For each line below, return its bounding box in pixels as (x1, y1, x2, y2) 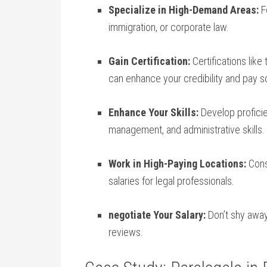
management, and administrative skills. (108, 123, 265, 136)
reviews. (108, 226, 143, 238)
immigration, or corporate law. (108, 21, 229, 33)
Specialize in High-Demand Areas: (108, 4, 259, 16)
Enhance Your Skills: (108, 106, 198, 119)
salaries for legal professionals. (108, 175, 234, 187)
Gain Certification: (108, 55, 190, 67)
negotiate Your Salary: (108, 209, 206, 221)
